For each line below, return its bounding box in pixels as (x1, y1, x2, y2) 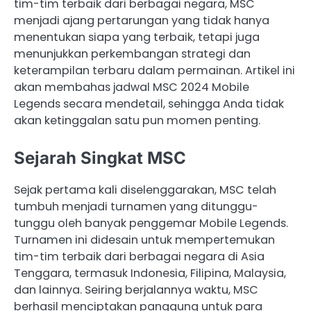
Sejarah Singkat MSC (14, 148, 186, 169)
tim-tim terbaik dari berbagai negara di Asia (14, 249, 264, 265)
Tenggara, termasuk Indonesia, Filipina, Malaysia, (14, 265, 286, 282)
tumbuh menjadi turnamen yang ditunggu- (14, 199, 258, 215)
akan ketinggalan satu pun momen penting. (14, 112, 260, 128)
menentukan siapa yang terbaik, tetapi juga (14, 29, 260, 45)
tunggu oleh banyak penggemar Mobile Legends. (14, 215, 288, 232)
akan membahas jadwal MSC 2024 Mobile (14, 79, 249, 95)
